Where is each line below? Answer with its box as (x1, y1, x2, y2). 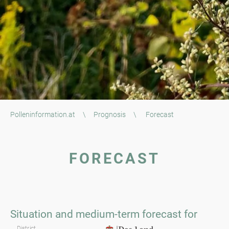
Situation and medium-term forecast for (10, 208, 197, 221)
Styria (197, 208, 223, 220)
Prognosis (94, 110, 126, 119)
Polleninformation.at (10, 110, 75, 119)
